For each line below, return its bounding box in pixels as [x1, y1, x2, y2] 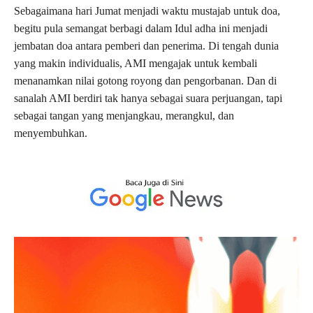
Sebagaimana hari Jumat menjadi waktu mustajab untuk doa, [14, 4, 280, 17]
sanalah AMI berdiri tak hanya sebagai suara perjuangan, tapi [14, 92, 282, 104]
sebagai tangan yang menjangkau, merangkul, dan [14, 109, 234, 122]
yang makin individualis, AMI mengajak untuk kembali [14, 57, 257, 69]
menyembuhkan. [14, 126, 87, 139]
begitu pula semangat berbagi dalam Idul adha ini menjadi [14, 22, 268, 34]
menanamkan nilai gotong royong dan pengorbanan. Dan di [14, 74, 277, 87]
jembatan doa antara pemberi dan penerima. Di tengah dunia [14, 39, 279, 52]
